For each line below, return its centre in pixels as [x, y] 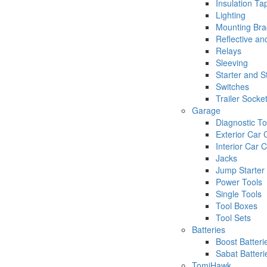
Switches [232, 86]
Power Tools [239, 182]
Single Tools [239, 194]
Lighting [231, 15]
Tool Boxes [237, 206]
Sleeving [232, 63]
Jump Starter [240, 170]
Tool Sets [233, 218]
